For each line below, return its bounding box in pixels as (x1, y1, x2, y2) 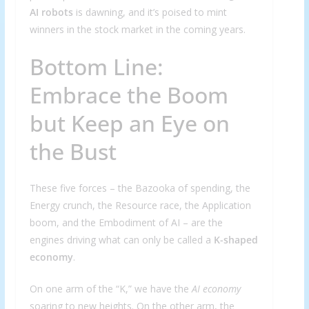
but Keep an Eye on (29, 108, 230, 139)
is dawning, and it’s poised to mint (72, 6, 227, 19)
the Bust (29, 137, 117, 167)
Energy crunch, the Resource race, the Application (29, 199, 251, 212)
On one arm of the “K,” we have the (29, 282, 192, 296)
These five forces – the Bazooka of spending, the (29, 181, 250, 195)
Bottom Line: (29, 52, 163, 82)
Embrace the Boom (29, 80, 228, 110)
